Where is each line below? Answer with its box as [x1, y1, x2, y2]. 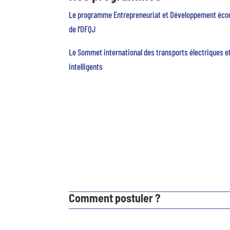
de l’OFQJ [69, 24, 96, 34]
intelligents [69, 61, 103, 72]
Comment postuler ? [69, 191, 161, 205]
